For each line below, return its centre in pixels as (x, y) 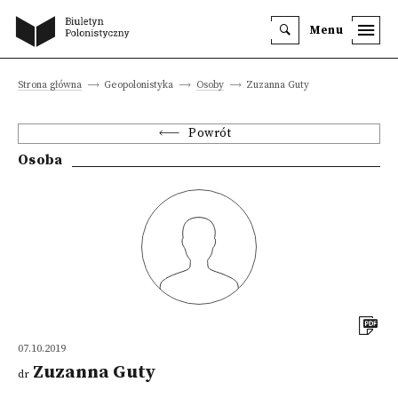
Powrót (210, 134)
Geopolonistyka (139, 85)
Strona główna (50, 85)
